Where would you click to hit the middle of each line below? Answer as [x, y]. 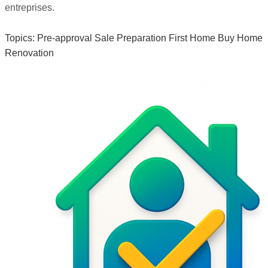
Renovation [29, 53]
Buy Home [240, 38]
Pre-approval [65, 38]
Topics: [20, 38]
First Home [192, 38]
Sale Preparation [130, 38]
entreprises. [30, 7]
